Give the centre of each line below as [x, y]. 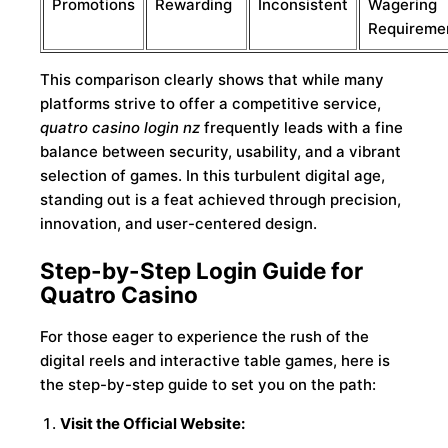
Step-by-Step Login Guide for [202, 270]
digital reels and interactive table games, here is [215, 361]
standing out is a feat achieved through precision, [221, 200]
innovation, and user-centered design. [179, 224]
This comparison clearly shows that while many [212, 80]
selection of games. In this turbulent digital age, [213, 176]
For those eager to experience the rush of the [205, 337]
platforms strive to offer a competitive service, [211, 104]
